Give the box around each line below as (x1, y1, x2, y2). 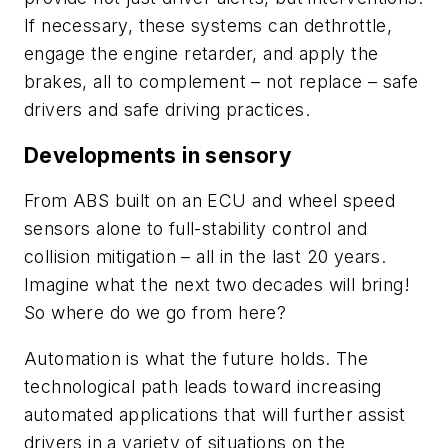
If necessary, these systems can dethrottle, (24, 15, 393, 37)
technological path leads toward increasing (24, 376, 382, 398)
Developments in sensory (24, 142, 293, 168)
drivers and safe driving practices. (24, 99, 310, 121)
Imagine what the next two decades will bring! (24, 274, 410, 296)
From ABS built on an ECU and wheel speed (24, 190, 395, 212)
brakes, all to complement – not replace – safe (24, 71, 419, 93)
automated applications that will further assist (24, 404, 406, 426)
